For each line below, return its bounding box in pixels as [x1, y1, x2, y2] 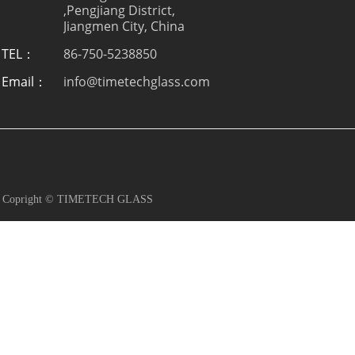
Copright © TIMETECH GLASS [2, 193, 153, 205]
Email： [2, 73, 47, 90]
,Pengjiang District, [63, 2, 175, 19]
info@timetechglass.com [63, 73, 210, 90]
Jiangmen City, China [63, 17, 185, 35]
